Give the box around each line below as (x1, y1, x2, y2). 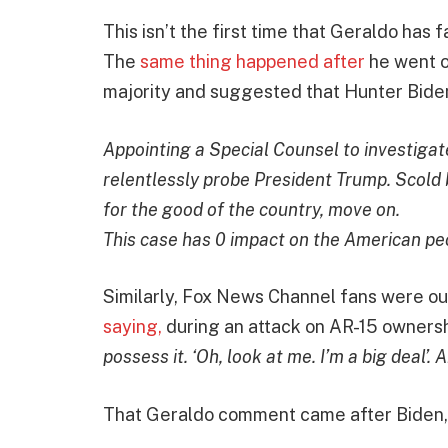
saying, (103, 316, 162, 338)
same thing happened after (140, 50, 365, 72)
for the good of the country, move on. (103, 198, 400, 220)
